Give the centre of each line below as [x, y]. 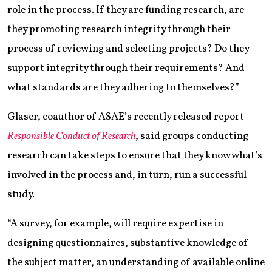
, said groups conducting [192, 137]
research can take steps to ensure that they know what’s [135, 156]
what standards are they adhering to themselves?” [123, 88]
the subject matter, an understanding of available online [136, 263]
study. [21, 195]
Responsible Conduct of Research [71, 137]
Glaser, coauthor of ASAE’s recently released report [126, 117]
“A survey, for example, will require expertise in [115, 224]
